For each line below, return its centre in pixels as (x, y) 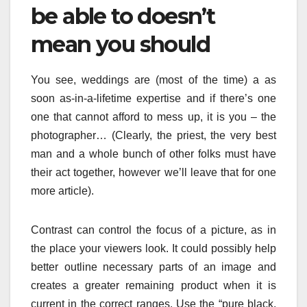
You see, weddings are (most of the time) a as (153, 79)
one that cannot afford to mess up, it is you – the (153, 116)
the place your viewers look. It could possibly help (153, 248)
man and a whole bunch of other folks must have (153, 153)
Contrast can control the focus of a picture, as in (153, 230)
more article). (62, 191)
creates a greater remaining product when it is (153, 285)
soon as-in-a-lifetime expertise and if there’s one (153, 98)
